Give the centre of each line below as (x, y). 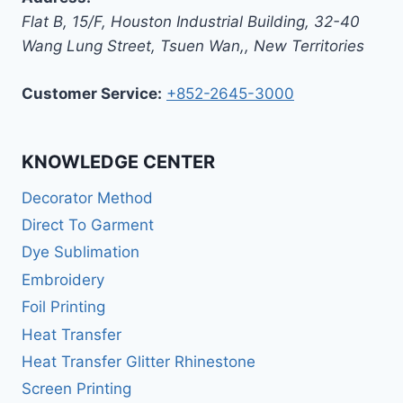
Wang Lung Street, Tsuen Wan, (133, 46)
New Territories (309, 46)
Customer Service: (92, 93)
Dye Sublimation (81, 252)
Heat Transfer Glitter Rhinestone (139, 361)
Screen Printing (76, 389)
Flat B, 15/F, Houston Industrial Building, (166, 22)
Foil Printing (63, 306)
